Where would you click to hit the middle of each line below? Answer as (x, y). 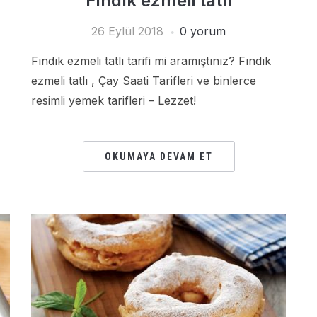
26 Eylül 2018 (127, 31)
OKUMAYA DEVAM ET (158, 156)
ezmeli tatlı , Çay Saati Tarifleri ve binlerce (144, 81)
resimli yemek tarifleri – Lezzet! (114, 100)
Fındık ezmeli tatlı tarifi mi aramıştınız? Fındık (151, 61)
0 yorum (203, 31)
